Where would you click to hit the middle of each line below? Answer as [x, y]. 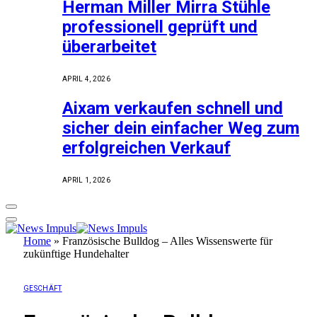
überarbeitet [109, 47]
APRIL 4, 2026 [86, 79]
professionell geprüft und [160, 27]
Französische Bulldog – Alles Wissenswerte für [167, 241]
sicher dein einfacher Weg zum [181, 128]
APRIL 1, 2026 [86, 180]
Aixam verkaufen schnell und [173, 109]
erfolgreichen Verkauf [146, 148]
